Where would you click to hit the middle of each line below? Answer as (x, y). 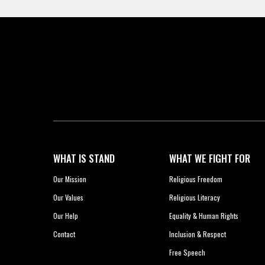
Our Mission (70, 179)
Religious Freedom (196, 179)
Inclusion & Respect (198, 234)
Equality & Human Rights (204, 216)
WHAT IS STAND (84, 159)
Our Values (68, 198)
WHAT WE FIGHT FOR (210, 159)
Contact (64, 234)
